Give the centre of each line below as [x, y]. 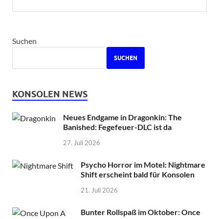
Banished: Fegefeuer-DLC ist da [117, 127]
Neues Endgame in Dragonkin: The [122, 117]
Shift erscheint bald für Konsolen [138, 175]
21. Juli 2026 [99, 190]
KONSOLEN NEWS [50, 94]
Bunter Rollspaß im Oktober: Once [141, 212]
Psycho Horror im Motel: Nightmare [143, 165]
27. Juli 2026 [82, 143]
